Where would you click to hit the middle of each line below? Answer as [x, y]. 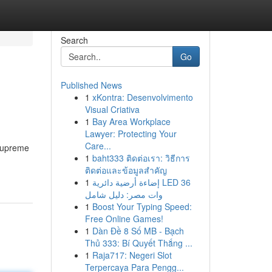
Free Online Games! [124, 219]
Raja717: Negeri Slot [132, 255]
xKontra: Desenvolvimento [142, 97]
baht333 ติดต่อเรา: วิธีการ [141, 158]
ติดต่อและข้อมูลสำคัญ [126, 170]
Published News [91, 85]
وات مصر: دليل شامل [124, 194]
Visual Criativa [112, 109]
